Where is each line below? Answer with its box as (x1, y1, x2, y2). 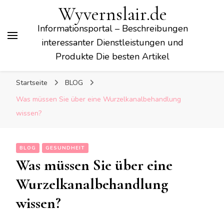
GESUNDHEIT (45, 144, 85, 151)
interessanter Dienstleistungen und (41, 36, 183, 48)
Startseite (16, 78, 47, 87)
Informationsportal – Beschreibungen (37, 22, 188, 34)
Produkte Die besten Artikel (55, 50, 169, 62)
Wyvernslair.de (58, 3, 167, 25)
